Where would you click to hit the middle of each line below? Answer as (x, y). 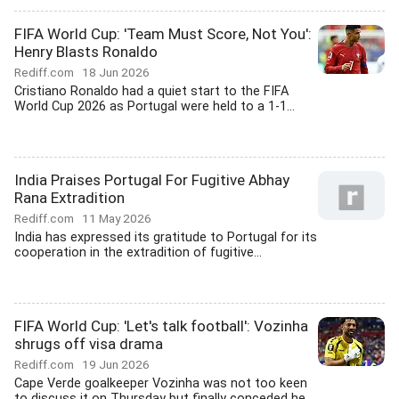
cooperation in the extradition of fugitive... (138, 252)
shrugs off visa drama (89, 344)
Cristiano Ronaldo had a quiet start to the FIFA (151, 91)
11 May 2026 (117, 218)
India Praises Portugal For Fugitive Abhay (152, 180)
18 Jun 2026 (116, 72)
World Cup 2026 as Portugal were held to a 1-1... (155, 106)
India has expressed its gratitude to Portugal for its (166, 237)
